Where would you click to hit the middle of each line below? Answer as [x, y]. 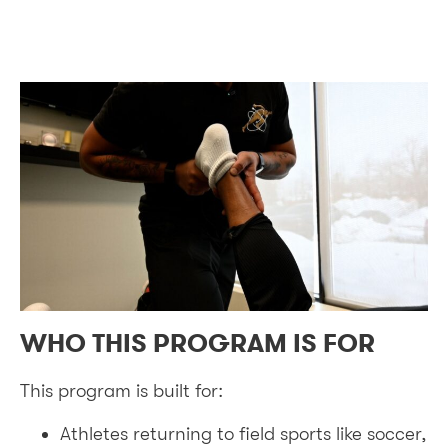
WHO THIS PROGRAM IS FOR [197, 344]
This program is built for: [121, 391]
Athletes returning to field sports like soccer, [243, 433]
